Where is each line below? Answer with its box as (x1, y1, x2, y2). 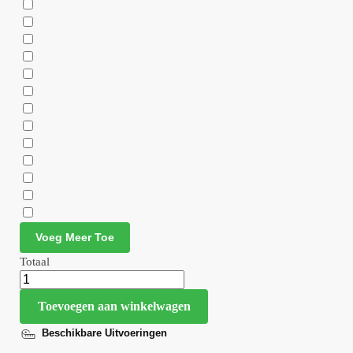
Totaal (20, 255, 50, 268)
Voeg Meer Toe (35, 231, 114, 244)
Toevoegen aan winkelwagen (37, 299, 191, 313)
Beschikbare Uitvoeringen (42, 326, 167, 339)
